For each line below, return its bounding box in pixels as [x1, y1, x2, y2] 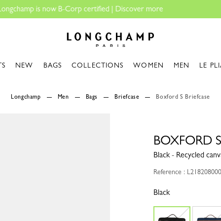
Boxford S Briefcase [156, 93, 210, 100]
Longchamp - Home [61, 22, 124, 32]
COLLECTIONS [72, 61, 124, 69]
